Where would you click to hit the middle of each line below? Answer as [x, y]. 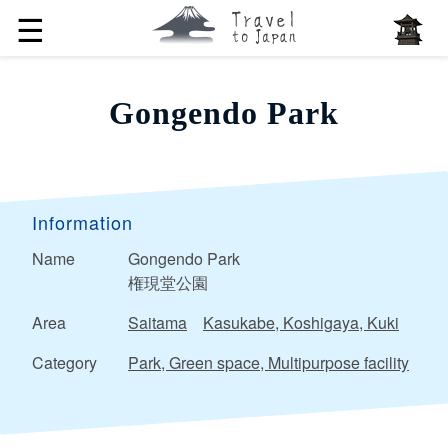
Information [82, 221]
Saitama [157, 322]
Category [64, 362]
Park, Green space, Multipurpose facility [268, 362]
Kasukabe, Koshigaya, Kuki [301, 322]
